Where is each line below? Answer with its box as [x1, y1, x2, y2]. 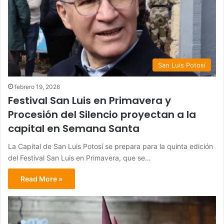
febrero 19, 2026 [14, 82, 60, 90]
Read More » [20, 174, 62, 183]
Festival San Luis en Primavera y [8, 93, 171, 107]
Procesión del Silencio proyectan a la [8, 107, 196, 121]
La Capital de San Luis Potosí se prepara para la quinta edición [8, 141, 213, 150]
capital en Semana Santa [8, 121, 139, 135]
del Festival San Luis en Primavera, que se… [8, 153, 151, 162]
